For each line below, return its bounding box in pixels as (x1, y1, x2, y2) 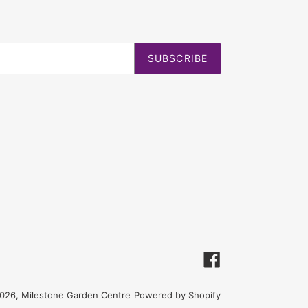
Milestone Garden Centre (21, 289, 131, 301)
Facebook (220, 250, 272, 265)
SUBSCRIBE (147, 52, 208, 65)
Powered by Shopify (134, 289, 221, 301)
